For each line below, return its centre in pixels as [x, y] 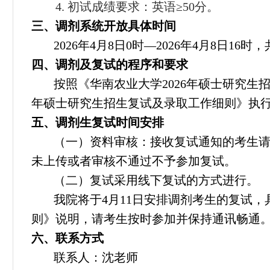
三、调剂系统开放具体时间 [104, 26]
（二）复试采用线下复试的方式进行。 [156, 180]
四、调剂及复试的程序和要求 [110, 64]
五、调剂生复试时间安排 [98, 122]
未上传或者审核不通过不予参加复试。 [137, 161]
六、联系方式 [67, 238]
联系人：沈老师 [96, 257]
